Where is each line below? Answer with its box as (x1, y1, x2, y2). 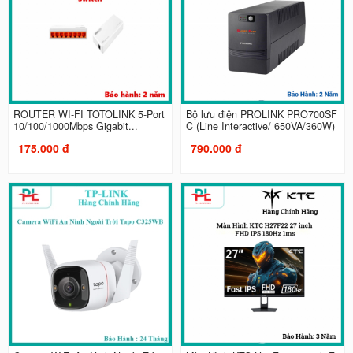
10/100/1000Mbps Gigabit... (13, 119, 138, 134)
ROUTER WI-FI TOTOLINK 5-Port (13, 107, 165, 122)
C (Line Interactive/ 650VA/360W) (186, 119, 335, 134)
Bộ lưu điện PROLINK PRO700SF (186, 107, 337, 122)
